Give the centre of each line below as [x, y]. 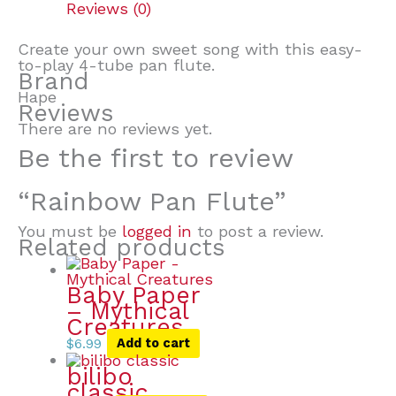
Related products [122, 247]
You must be [70, 231]
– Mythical [127, 311]
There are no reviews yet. [115, 128]
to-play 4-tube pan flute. [116, 65]
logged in [157, 231]
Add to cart [153, 343]
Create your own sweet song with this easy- [190, 49]
